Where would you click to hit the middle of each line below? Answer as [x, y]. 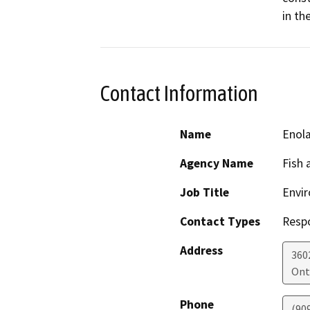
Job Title [204, 192]
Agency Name [217, 163]
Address [201, 250]
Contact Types [220, 221]
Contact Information [179, 94]
